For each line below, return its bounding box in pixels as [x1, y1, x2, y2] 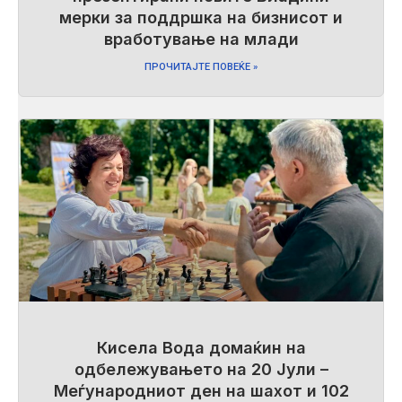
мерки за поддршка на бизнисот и [59, 7, 343, 27]
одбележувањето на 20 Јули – [74, 359, 328, 379]
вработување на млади [103, 29, 299, 48]
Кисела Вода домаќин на [96, 337, 306, 357]
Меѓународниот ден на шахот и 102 [53, 380, 349, 400]
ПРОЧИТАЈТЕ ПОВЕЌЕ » [144, 60, 258, 73]
